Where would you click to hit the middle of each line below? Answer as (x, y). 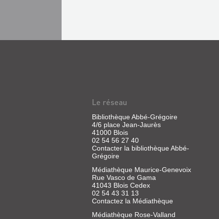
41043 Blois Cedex (121, 185)
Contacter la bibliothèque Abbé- (141, 148)
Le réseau (109, 102)
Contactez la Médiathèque (132, 201)
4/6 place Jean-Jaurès (126, 125)
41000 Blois (110, 132)
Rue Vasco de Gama (124, 177)
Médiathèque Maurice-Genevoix (142, 170)
